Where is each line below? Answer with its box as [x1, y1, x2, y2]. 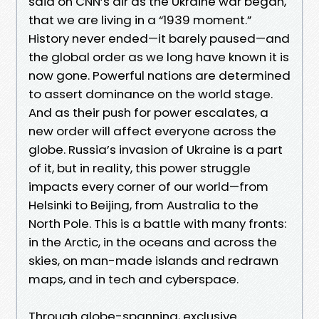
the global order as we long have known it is [28, 48, 289, 66]
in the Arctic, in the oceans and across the [28, 233, 277, 251]
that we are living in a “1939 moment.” [28, 11, 251, 28]
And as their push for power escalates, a [28, 103, 268, 121]
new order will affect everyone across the [28, 122, 276, 140]
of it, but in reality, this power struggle [28, 159, 251, 177]
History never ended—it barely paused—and [28, 29, 290, 47]
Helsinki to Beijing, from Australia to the [28, 196, 258, 214]
